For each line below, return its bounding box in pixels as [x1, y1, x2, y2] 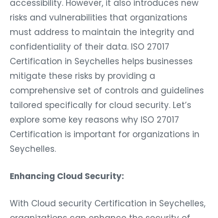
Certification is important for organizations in [10, 128, 200, 141]
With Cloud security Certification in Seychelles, [10, 198, 205, 210]
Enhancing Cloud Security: [10, 170, 124, 182]
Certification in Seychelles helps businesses [10, 55, 193, 68]
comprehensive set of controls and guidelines [10, 85, 204, 97]
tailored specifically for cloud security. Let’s [10, 99, 191, 111]
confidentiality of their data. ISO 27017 [10, 41, 169, 53]
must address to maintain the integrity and [10, 26, 194, 38]
